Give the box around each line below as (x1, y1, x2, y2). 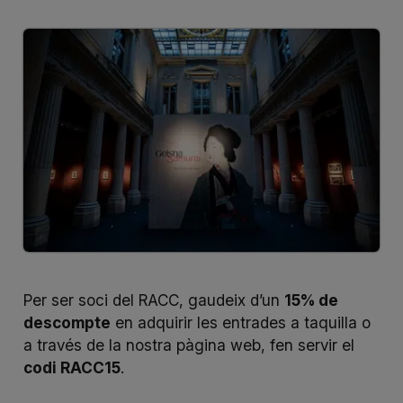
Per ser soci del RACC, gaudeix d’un (22, 291, 284, 310)
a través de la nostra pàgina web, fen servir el (22, 336, 354, 355)
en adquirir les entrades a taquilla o (110, 313, 371, 333)
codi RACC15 (22, 358, 121, 378)
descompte (22, 313, 111, 333)
